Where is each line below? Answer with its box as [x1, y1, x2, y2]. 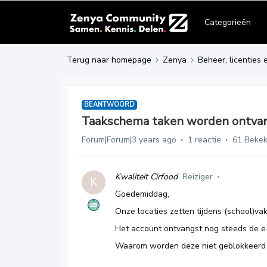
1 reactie [188, 134, 221, 145]
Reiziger [182, 171, 213, 182]
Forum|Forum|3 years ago [82, 134, 176, 145]
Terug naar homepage [67, 54, 151, 66]
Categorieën [204, 17, 252, 28]
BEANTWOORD [84, 100, 135, 109]
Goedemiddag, [115, 188, 169, 200]
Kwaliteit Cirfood [115, 171, 178, 182]
